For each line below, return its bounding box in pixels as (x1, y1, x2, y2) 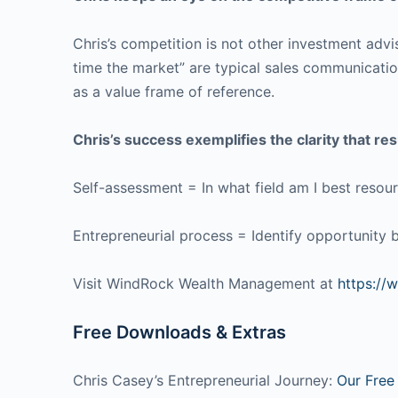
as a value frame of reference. (73, 82, 275, 100)
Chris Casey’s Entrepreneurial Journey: (73, 370, 337, 389)
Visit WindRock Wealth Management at (73, 274, 338, 292)
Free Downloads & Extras (73, 321, 286, 343)
